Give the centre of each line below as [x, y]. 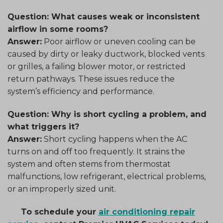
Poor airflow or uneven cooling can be [119, 42]
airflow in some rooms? [58, 29]
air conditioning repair [147, 212]
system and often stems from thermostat [89, 164]
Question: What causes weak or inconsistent [104, 17]
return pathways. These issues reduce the [91, 79]
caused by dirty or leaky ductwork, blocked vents [106, 54]
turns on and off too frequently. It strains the [96, 151]
